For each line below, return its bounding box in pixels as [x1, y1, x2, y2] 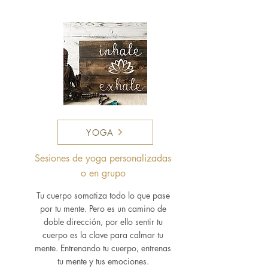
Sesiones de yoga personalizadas [35, 152, 171, 165]
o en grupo [80, 167, 126, 180]
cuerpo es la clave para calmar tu [42, 229, 163, 241]
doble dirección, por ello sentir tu [43, 216, 163, 228]
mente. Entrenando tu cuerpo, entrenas [35, 242, 171, 254]
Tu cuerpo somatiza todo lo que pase [36, 190, 170, 202]
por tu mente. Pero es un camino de [39, 203, 166, 215]
